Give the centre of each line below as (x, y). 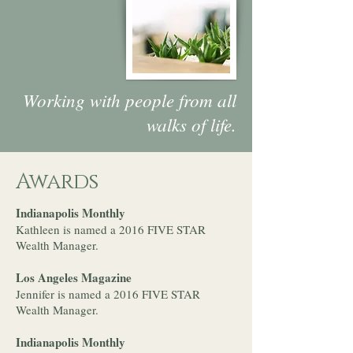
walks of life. (191, 124)
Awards (57, 182)
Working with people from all (130, 100)
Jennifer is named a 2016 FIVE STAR (108, 294)
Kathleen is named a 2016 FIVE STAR (111, 229)
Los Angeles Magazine (76, 277)
